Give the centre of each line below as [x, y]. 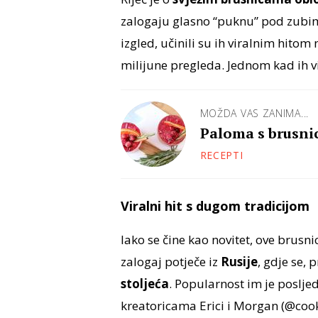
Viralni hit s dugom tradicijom [215, 206]
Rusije [239, 262]
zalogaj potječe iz [170, 262]
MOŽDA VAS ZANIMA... [254, 114]
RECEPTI [221, 155]
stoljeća [144, 284]
